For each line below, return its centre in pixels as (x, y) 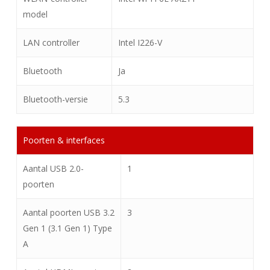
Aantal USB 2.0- (53, 168)
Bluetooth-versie (55, 99)
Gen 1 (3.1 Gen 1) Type (67, 228)
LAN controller (51, 42)
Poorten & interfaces (64, 140)
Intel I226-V (140, 42)
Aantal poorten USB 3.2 (68, 212)
